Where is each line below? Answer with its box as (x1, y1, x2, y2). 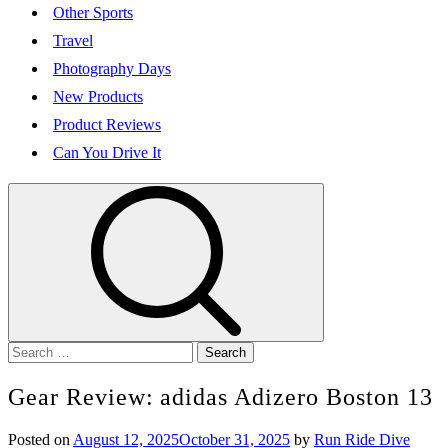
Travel (53, 32, 93, 49)
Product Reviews (53, 116, 161, 133)
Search (7, 341, 50, 358)
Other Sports (53, 4, 133, 21)
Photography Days (53, 60, 171, 77)
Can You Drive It (53, 144, 161, 161)
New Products (53, 88, 143, 105)
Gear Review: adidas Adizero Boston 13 (8, 383, 433, 410)
